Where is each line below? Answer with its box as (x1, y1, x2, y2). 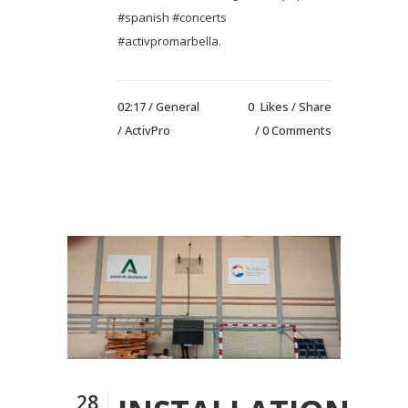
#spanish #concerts (117, 8, 227, 25)
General (156, 97, 199, 115)
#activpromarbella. (117, 32, 221, 49)
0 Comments (262, 121, 331, 138)
